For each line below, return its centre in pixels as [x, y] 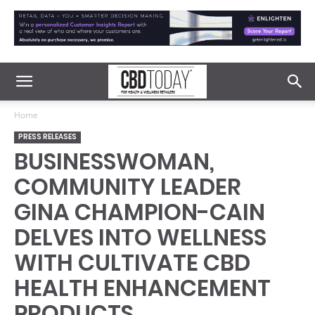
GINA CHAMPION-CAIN [140, 212]
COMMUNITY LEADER [128, 187]
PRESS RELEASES [47, 137]
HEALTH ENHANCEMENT [142, 288]
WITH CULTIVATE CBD [132, 263]
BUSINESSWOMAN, [114, 161]
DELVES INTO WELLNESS [140, 237]
